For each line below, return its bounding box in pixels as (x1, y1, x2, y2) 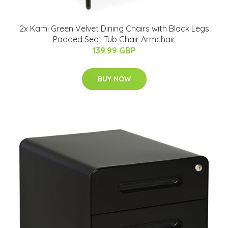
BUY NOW (97, 74, 131, 83)
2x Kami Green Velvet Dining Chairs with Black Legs (19, 23, 209, 34)
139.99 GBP (92, 45, 136, 55)
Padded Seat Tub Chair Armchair (53, 34, 175, 44)
